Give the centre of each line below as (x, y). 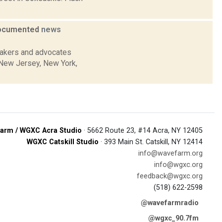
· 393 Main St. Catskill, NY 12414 (151, 142)
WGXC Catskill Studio (63, 142)
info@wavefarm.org (170, 153)
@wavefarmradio (170, 203)
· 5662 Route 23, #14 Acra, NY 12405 (142, 130)
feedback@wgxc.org (170, 176)
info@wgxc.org (178, 165)
